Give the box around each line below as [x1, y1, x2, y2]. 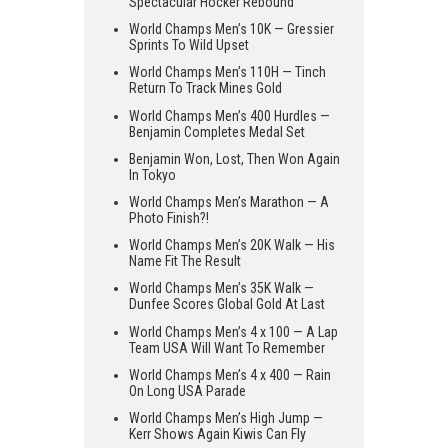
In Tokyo [129, 166, 176, 183]
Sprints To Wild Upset [129, 37, 249, 54]
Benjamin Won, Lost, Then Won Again [129, 150, 340, 167]
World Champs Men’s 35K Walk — [129, 280, 314, 297]
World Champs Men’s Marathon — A [129, 194, 329, 211]
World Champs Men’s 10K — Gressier [129, 21, 334, 38]
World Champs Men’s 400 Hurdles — [129, 107, 330, 124]
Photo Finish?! [129, 210, 209, 227]
